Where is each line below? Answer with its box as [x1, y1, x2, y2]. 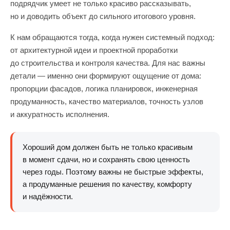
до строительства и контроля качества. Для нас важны [10, 59, 205, 67]
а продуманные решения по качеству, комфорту [23, 180, 192, 188]
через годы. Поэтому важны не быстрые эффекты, [23, 167, 203, 176]
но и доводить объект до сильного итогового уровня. [10, 12, 196, 21]
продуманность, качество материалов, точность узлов [10, 97, 203, 106]
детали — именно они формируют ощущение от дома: [10, 71, 201, 80]
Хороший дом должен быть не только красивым [23, 143, 193, 151]
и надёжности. [23, 192, 73, 201]
